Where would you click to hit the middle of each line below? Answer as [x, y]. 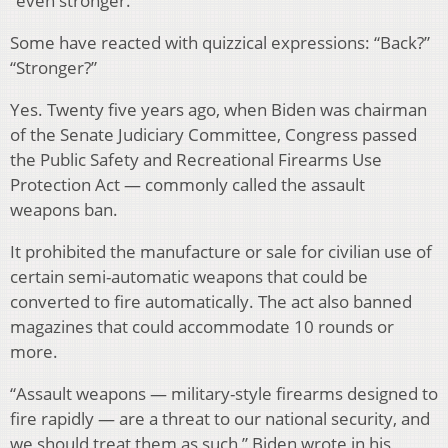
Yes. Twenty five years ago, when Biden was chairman [218, 109]
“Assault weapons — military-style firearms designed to [224, 393]
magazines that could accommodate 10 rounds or [202, 326]
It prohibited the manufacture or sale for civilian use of [221, 251]
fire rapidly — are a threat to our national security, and [220, 418]
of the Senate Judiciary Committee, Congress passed [213, 134]
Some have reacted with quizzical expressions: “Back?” [220, 42]
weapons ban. [64, 209]
